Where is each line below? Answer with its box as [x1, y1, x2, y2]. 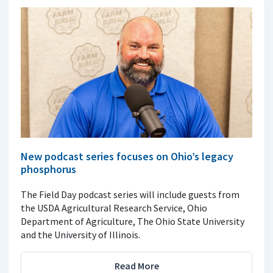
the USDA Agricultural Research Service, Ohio [21, 201, 207, 214]
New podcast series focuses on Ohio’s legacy [21, 149, 233, 163]
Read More [114, 259, 159, 272]
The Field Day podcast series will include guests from [21, 188, 239, 200]
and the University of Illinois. [21, 228, 140, 241]
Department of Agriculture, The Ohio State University [21, 214, 244, 227]
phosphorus [21, 161, 76, 176]
